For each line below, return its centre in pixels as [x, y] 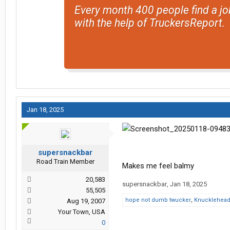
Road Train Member [65, 162]
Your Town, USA [82, 212]
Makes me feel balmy [158, 166]
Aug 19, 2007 [86, 201]
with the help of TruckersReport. [149, 23]
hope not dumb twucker [158, 200]
